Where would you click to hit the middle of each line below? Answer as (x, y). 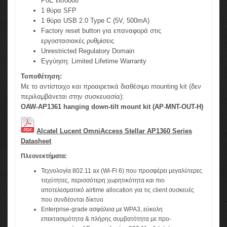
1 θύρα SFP (59, 11)
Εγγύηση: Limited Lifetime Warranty (94, 61)
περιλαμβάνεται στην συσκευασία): (72, 97)
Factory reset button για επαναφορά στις (101, 31)
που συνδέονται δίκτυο (72, 200)
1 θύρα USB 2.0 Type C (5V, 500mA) (95, 21)
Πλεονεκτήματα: (44, 156)
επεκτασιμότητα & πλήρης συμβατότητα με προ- (106, 219)
